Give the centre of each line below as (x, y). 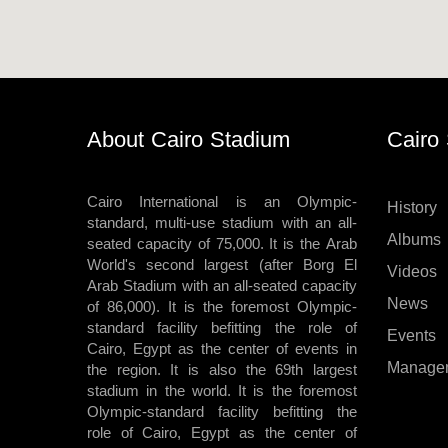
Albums (414, 239)
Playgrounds (63, 153)
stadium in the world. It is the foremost (222, 391)
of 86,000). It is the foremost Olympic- (222, 307)
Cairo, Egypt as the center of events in (222, 349)
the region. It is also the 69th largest (222, 370)
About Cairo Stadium (188, 140)
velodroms (54, 53)
